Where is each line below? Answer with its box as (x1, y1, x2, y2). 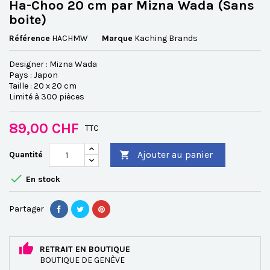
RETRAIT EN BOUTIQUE (40, 244, 130, 254)
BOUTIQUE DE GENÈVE (40, 255, 125, 265)
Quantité (9, 149, 43, 160)
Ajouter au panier (137, 149, 213, 160)
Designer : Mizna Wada (9, 59, 97, 69)
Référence (9, 33, 50, 43)
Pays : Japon (9, 70, 58, 80)
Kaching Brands (134, 33, 198, 43)
